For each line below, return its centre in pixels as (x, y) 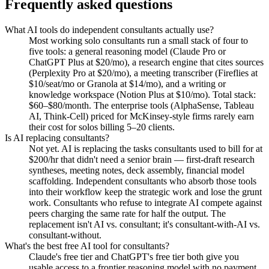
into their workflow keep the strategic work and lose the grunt (145, 192)
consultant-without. (65, 235)
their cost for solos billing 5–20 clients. (102, 127)
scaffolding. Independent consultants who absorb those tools (143, 181)
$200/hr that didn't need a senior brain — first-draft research (142, 159)
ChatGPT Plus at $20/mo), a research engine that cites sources (146, 62)
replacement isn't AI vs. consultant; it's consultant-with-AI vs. (144, 224)
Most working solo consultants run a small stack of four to (138, 40)
